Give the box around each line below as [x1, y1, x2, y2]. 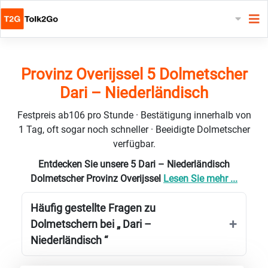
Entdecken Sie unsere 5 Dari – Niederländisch [38, 158, 230, 170]
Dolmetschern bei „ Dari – [31, 217, 151, 230]
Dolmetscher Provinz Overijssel [31, 172, 163, 184]
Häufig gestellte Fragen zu [31, 201, 156, 214]
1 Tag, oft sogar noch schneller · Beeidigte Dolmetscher [18, 123, 250, 135]
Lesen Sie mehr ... [163, 172, 237, 184]
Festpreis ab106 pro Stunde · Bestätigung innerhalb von [17, 109, 251, 121]
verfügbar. [112, 138, 156, 150]
